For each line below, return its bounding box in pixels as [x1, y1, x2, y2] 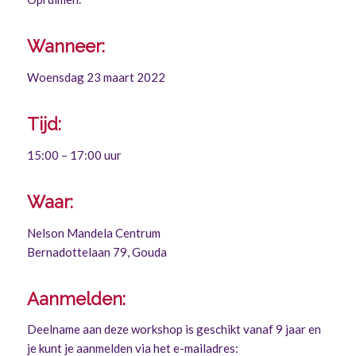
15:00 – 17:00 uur [26, 147, 122, 162]
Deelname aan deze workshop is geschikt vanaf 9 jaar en [26, 322, 321, 337]
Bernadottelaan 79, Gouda [26, 244, 167, 259]
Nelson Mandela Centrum [26, 225, 161, 240]
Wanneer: [26, 36, 105, 57]
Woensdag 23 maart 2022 [26, 70, 165, 84]
